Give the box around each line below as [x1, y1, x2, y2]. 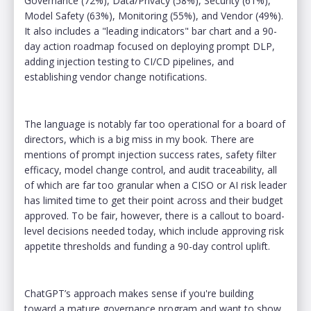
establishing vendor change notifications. [24, 69, 207, 83]
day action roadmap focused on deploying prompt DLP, [24, 39, 275, 53]
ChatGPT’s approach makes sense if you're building [24, 286, 253, 300]
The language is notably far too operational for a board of [24, 117, 285, 131]
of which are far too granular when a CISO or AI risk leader [24, 178, 287, 192]
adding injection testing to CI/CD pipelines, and [24, 54, 234, 68]
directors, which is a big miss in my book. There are [24, 132, 254, 146]
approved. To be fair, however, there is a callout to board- [24, 208, 285, 222]
